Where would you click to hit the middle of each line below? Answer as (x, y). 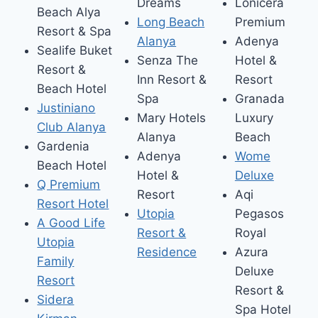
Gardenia (64, 147)
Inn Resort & (172, 79)
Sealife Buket (75, 51)
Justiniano (66, 108)
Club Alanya (72, 127)
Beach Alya (69, 12)
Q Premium (69, 185)
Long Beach (171, 22)
